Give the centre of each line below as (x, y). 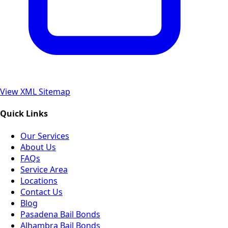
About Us (38, 147)
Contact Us (41, 192)
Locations (39, 180)
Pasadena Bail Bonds (60, 214)
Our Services (45, 136)
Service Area (44, 169)
